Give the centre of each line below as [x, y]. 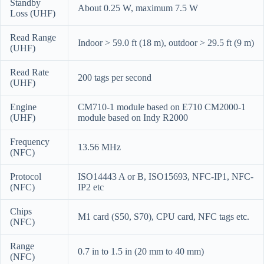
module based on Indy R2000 [133, 118]
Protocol [26, 177]
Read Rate [29, 72]
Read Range [33, 38]
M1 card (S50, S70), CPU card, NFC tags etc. [164, 217]
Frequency [30, 142]
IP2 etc [91, 187]
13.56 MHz [99, 147]
